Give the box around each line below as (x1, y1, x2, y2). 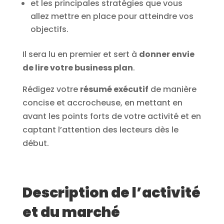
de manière (148, 83, 196, 95)
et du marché (22, 202, 120, 222)
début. (22, 137, 49, 149)
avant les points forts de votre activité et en (22, 110, 201, 122)
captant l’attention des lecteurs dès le (22, 124, 178, 136)
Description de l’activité (22, 183, 200, 203)
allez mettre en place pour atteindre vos (30, 10, 193, 22)
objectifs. (30, 23, 68, 35)
